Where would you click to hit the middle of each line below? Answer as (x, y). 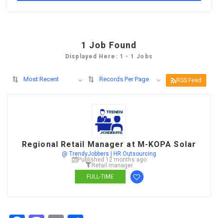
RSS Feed (189, 80)
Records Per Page (124, 79)
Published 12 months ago (112, 160)
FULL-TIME (100, 177)
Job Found (113, 45)
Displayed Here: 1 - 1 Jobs (109, 56)
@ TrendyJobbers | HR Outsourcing (109, 154)
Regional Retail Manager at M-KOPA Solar (109, 144)
